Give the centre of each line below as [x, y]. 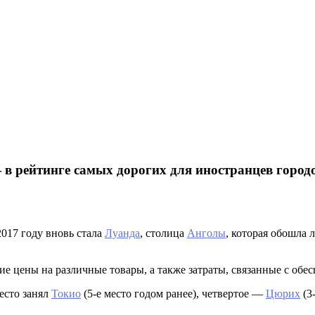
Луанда [122, 233]
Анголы [206, 233]
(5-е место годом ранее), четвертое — [173, 294]
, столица [163, 233]
